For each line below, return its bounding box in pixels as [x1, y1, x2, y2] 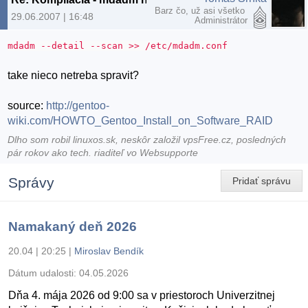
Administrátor [195, 15, 247, 26]
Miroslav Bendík [74, 245, 144, 256]
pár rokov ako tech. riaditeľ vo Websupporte [8, 148, 199, 158]
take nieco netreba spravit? [8, 69, 140, 82]
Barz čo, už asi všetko [155, 5, 247, 16]
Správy [8, 174, 54, 190]
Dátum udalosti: [8, 267, 79, 278]
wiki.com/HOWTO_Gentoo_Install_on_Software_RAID [8, 115, 274, 127]
